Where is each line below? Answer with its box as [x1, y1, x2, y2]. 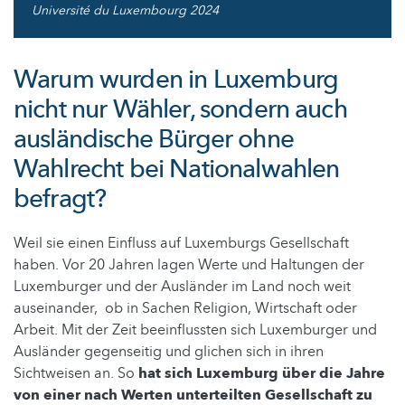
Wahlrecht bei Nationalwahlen [14, 151, 340, 186]
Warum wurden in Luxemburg [14, 61, 339, 97]
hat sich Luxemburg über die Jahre [138, 363, 385, 383]
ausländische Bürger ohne [14, 121, 294, 156]
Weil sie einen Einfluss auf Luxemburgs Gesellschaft [14, 232, 349, 253]
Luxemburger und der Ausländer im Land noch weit [14, 276, 351, 297]
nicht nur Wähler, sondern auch [14, 91, 347, 127]
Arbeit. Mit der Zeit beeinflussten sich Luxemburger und [14, 319, 377, 340]
